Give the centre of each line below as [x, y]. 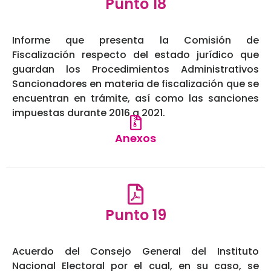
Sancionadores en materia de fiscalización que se [135, 84]
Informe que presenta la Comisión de [135, 41]
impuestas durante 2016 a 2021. [89, 113]
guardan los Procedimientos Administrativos [135, 70]
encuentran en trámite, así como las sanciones [135, 99]
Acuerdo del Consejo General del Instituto [135, 252]
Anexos [135, 139]
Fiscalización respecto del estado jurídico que [135, 55]
